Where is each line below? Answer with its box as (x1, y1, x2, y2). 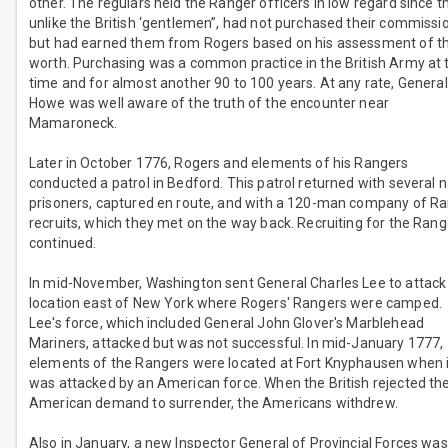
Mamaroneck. (29, 115, 118, 132)
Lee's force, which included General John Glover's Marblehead (29, 315, 424, 332)
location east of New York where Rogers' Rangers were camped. (29, 295, 442, 312)
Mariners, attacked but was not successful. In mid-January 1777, (29, 335, 444, 352)
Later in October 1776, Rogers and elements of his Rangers (29, 155, 409, 172)
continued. (29, 235, 97, 252)
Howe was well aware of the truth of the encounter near (29, 95, 390, 112)
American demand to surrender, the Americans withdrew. (29, 395, 398, 412)
